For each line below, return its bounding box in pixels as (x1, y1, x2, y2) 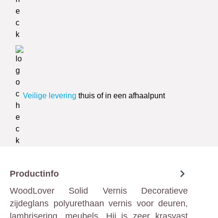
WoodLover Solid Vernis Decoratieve (10, 186, 188, 196)
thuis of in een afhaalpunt (76, 91, 165, 100)
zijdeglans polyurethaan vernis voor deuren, (10, 199, 188, 208)
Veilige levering (23, 91, 76, 100)
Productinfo (10, 168, 59, 179)
